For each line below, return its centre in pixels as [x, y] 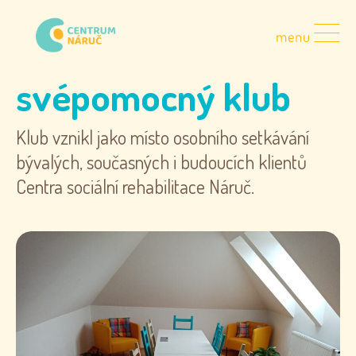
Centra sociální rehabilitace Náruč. [135, 186]
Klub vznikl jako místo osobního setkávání [163, 137]
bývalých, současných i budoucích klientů [161, 161]
